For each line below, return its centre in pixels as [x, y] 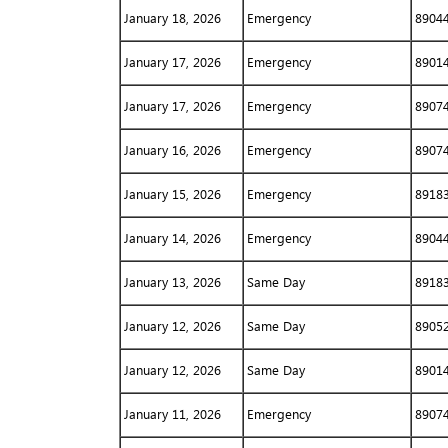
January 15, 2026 [172, 194]
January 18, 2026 [172, 18]
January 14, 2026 [172, 238]
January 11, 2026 [172, 414]
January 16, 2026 [172, 150]
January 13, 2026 [172, 282]
